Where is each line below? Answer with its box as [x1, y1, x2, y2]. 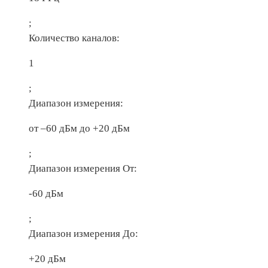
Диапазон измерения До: [29, 227, 138, 239]
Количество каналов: [29, 32, 120, 44]
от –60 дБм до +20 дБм [29, 122, 130, 134]
